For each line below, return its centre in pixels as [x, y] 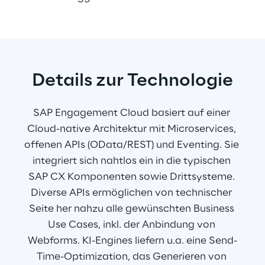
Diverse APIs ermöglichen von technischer [132, 193]
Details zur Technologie [132, 81]
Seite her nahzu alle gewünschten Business [132, 209]
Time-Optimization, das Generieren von [132, 257]
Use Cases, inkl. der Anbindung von [132, 225]
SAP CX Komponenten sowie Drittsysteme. [132, 177]
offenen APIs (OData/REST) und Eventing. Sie [132, 145]
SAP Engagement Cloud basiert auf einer [132, 113]
